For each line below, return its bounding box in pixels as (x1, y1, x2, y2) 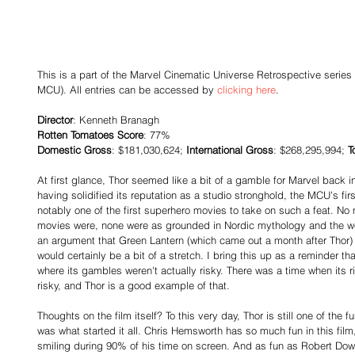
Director (37, 113, 73, 127)
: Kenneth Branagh (73, 113, 159, 127)
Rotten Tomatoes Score (37, 128, 143, 142)
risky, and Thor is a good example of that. (37, 279, 230, 292)
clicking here (217, 83, 276, 97)
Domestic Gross (37, 143, 112, 157)
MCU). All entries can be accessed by (37, 83, 217, 97)
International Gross (186, 143, 273, 157)
